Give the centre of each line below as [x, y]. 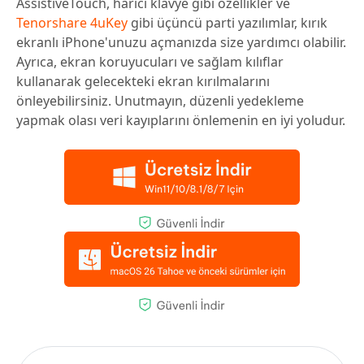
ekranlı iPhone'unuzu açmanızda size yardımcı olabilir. [181, 43]
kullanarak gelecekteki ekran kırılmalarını [143, 82]
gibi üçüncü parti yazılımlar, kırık [227, 23]
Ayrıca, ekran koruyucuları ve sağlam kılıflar [150, 62]
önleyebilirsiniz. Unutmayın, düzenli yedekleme [160, 101]
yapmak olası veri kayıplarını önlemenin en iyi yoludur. [181, 121]
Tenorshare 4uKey [72, 23]
